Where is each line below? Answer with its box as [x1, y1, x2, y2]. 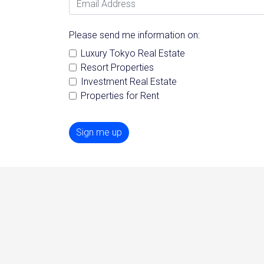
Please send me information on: [69, 29, 200, 41]
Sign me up [76, 127, 122, 138]
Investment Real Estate [81, 76, 177, 88]
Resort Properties [81, 62, 154, 74]
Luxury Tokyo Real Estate [81, 48, 185, 60]
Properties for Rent [81, 90, 159, 102]
